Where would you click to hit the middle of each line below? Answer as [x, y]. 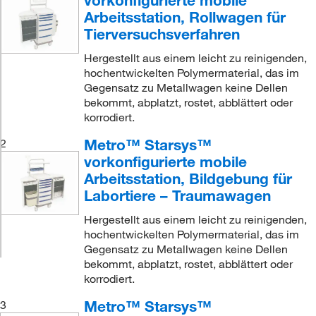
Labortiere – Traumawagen [177, 195]
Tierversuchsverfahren [162, 34]
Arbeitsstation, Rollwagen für [184, 17]
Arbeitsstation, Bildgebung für [188, 178]
